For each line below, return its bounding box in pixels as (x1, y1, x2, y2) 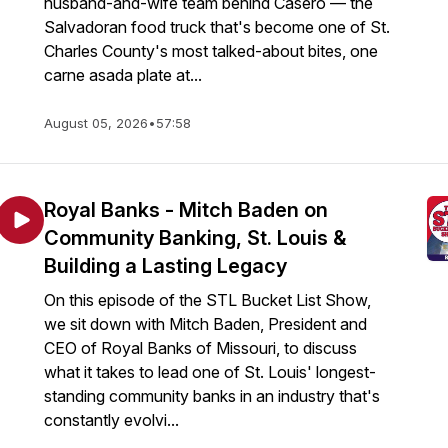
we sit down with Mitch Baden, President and (44, 314, 367, 334)
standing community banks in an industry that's (44, 386, 380, 406)
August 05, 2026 (44, 115, 148, 131)
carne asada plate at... (44, 65, 202, 85)
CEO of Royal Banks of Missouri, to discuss (44, 338, 357, 358)
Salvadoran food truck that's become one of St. (44, 17, 390, 37)
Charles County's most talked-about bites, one (44, 41, 378, 61)
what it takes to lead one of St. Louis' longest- (44, 362, 376, 382)
